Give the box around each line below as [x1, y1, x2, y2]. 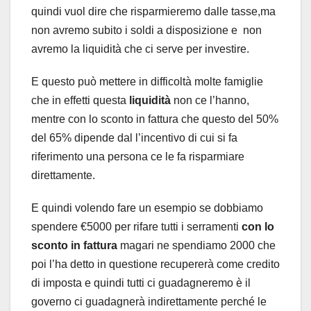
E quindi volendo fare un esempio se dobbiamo [31, 201, 263, 214]
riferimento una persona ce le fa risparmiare [31, 150, 244, 162]
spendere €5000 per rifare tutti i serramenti [31, 220, 242, 233]
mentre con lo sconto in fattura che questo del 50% [31, 112, 278, 125]
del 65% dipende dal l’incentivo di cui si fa [31, 131, 237, 144]
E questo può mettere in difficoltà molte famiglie [31, 75, 263, 87]
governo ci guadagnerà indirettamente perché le [31, 295, 267, 308]
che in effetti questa [31, 94, 126, 106]
